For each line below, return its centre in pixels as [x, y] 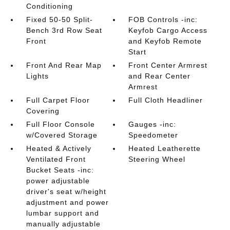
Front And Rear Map [64, 65]
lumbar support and [62, 213]
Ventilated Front [56, 159]
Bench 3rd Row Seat [64, 30]
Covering [43, 111]
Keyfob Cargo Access [168, 30]
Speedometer [154, 135]
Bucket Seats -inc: [60, 170]
